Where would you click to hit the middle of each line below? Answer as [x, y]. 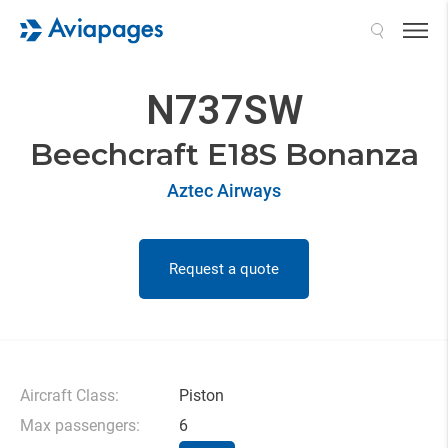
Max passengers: [80, 425]
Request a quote [224, 269]
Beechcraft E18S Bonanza [224, 154]
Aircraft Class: [69, 395]
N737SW [224, 110]
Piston [201, 395]
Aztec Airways [224, 190]
